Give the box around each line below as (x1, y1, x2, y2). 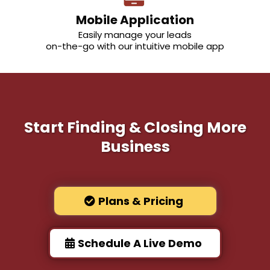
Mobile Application (76, 11, 194, 29)
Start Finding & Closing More (24, 117, 246, 139)
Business (100, 136, 170, 158)
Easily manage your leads (78, 28, 192, 42)
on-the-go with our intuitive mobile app (46, 40, 224, 53)
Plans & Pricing (98, 193, 183, 209)
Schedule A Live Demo (78, 236, 202, 251)
